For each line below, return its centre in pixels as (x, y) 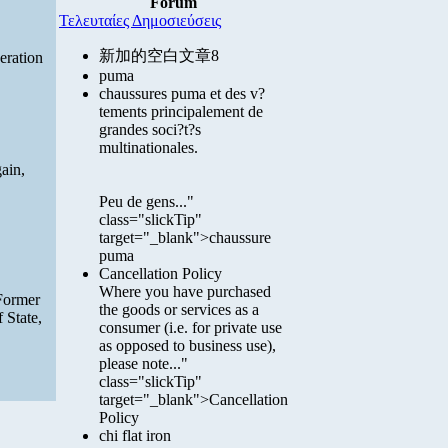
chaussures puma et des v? (182, 93)
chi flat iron (135, 435)
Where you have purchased (185, 291)
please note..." (143, 363)
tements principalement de (181, 111)
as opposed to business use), (187, 345)
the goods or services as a (179, 309)
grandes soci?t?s (150, 129)
